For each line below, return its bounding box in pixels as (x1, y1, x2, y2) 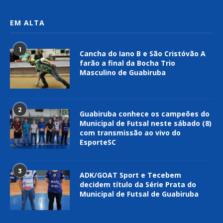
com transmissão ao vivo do (80, 128, 181, 138)
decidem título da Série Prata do (80, 180, 196, 190)
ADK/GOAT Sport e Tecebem (80, 170, 181, 180)
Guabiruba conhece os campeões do (80, 109, 210, 119)
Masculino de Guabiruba (80, 68, 166, 78)
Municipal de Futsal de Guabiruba (80, 189, 199, 199)
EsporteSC (80, 137, 116, 147)
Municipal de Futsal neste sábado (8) (80, 118, 212, 128)
